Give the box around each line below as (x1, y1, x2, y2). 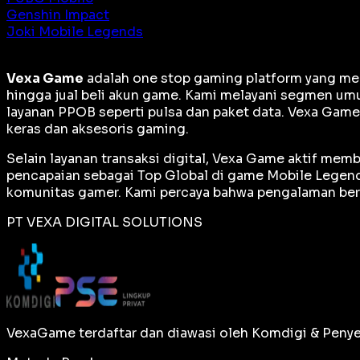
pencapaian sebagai (6, 166, 137, 184)
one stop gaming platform (133, 69, 302, 87)
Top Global (137, 166, 208, 184)
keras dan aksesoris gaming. (6, 120, 189, 137)
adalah (84, 69, 133, 87)
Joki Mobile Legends (6, 22, 143, 40)
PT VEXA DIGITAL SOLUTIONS (6, 213, 202, 231)
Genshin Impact (6, 6, 109, 23)
